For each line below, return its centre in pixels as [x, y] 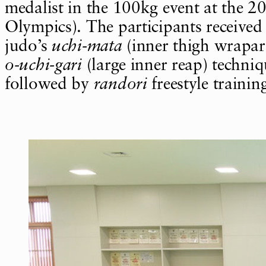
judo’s [28, 47]
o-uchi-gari [43, 66]
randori [120, 85]
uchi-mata [87, 47]
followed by [49, 85]
